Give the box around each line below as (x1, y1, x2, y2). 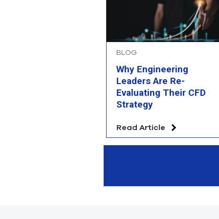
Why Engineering (116, 64, 188, 75)
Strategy (116, 99, 153, 110)
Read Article (116, 122, 165, 133)
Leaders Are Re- (116, 75, 185, 87)
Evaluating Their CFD (116, 87, 206, 99)
